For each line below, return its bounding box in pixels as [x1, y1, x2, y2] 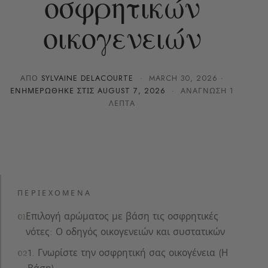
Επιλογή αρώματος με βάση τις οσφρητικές [26, 209, 219, 223]
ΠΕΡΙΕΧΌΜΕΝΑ [17, 188, 92, 199]
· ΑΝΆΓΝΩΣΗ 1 [165, 85, 234, 96]
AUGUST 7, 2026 [98, 85, 166, 96]
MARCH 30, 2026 [148, 72, 218, 84]
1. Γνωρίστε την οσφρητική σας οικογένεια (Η [28, 246, 229, 260]
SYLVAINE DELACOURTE [41, 72, 134, 84]
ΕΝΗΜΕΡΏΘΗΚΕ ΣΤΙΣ [10, 85, 98, 96]
